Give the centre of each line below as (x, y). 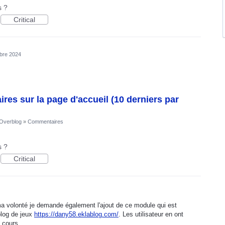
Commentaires (45, 121)
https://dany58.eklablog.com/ (76, 214)
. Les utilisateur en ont (151, 214)
